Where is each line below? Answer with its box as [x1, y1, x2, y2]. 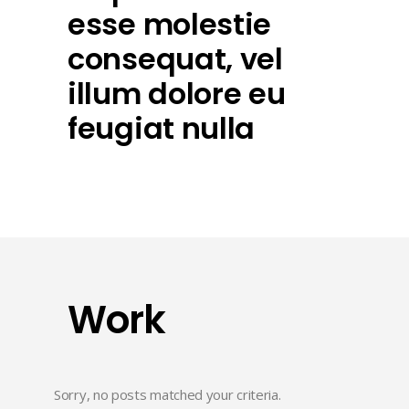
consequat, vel [68, 38, 283, 80]
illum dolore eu [68, 73, 286, 115]
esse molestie [68, 4, 272, 46]
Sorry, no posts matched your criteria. [54, 385, 281, 404]
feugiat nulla [68, 108, 256, 150]
